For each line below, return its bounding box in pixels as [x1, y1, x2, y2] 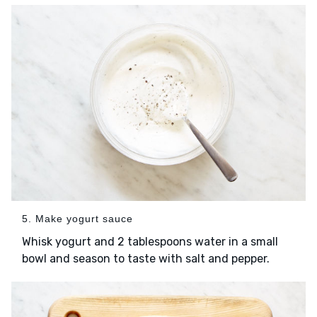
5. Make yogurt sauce [22, 213, 133, 225]
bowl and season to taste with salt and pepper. [22, 252, 270, 266]
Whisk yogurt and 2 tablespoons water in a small [22, 235, 278, 249]
